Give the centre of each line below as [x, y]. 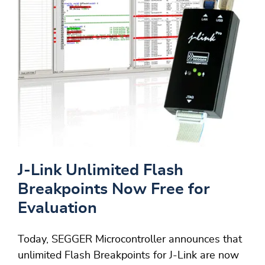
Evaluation [57, 208]
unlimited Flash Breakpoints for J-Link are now [128, 256]
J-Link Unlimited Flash [101, 170]
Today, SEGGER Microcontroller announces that [130, 240]
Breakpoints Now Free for [114, 189]
